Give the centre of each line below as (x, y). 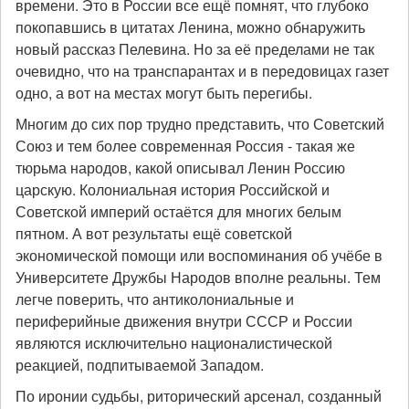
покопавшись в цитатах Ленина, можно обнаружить (190, 27)
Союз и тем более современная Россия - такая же (185, 146)
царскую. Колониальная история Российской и (173, 189)
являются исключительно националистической (174, 343)
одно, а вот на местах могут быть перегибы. (164, 93)
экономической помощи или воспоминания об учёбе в (199, 255)
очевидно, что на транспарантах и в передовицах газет (202, 71)
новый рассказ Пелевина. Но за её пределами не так (195, 49)
